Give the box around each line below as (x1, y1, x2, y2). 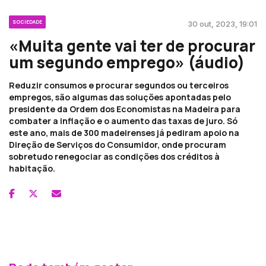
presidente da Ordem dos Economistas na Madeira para (9, 103, 240, 115)
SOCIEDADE (12, 18, 42, 25)
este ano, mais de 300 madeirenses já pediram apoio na (9, 126, 239, 138)
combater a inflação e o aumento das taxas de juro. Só (9, 115, 237, 126)
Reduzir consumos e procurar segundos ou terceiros (9, 79, 229, 91)
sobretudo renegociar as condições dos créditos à (9, 150, 220, 162)
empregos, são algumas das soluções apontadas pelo (9, 91, 231, 103)
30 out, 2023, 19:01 (188, 18, 257, 28)
